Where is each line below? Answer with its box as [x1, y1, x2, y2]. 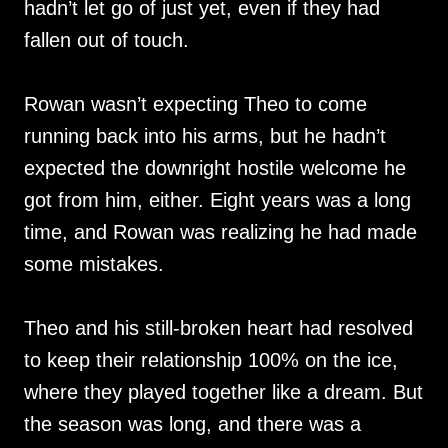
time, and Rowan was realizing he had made [24, 221, 417, 243]
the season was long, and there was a [24, 413, 361, 435]
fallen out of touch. [24, 29, 189, 51]
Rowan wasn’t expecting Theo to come [24, 93, 367, 115]
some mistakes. [24, 253, 164, 275]
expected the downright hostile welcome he [24, 157, 406, 179]
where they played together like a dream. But [24, 381, 423, 403]
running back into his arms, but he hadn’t [24, 125, 386, 147]
